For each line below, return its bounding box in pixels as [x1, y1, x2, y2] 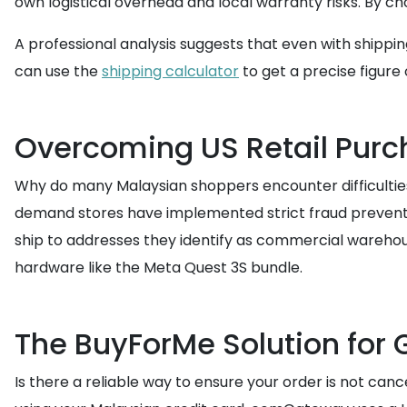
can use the [15, 61, 102, 82]
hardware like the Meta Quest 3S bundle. [15, 257, 303, 278]
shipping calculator [102, 61, 239, 82]
